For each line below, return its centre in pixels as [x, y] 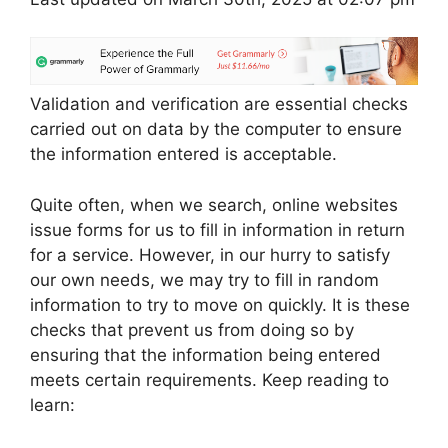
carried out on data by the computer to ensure [216, 129]
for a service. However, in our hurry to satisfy [210, 254]
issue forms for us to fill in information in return [217, 229]
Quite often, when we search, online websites [214, 204]
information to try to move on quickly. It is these [220, 304]
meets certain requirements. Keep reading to [209, 379]
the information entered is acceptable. [183, 154]
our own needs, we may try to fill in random [204, 279]
